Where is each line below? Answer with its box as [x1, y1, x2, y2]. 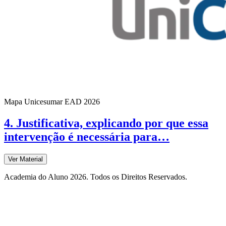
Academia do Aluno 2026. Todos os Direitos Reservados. [4, 173, 187, 182]
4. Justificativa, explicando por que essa [4, 117, 208, 130]
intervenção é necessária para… [4, 130, 169, 144]
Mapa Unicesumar [4, 97, 63, 106]
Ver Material [8, 155, 43, 163]
